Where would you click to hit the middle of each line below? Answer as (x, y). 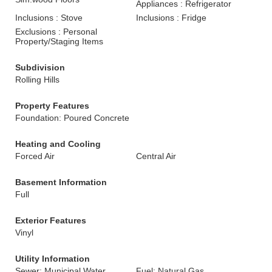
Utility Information (53, 259)
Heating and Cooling (58, 144)
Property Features (52, 106)
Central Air (156, 156)
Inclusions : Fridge (171, 18)
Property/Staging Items (59, 41)
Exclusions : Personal (56, 32)
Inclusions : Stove (49, 18)
